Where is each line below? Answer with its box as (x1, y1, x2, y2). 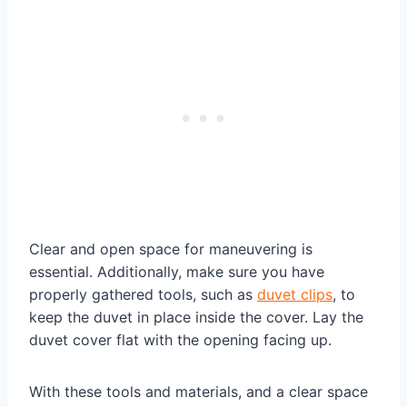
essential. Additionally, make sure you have (29, 263, 324, 282)
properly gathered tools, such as (29, 285, 257, 304)
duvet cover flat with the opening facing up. (29, 331, 332, 350)
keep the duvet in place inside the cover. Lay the (29, 308, 363, 327)
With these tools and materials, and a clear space (29, 382, 368, 402)
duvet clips (257, 285, 333, 304)
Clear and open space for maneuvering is (29, 240, 313, 259)
